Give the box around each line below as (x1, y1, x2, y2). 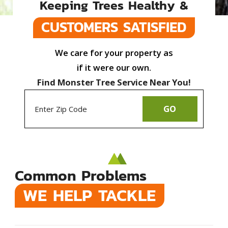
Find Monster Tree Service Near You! (37, 76, 191, 89)
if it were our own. (76, 62, 151, 74)
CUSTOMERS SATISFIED (41, 15, 187, 38)
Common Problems (14, 163, 147, 187)
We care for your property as (54, 47, 173, 59)
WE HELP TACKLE (23, 181, 156, 208)
